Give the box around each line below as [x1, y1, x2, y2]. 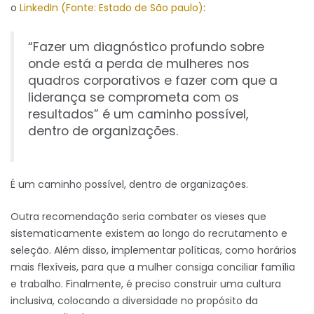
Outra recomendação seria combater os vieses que [11, 210, 266, 224]
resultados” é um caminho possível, [28, 106, 248, 123]
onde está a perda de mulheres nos [28, 55, 250, 73]
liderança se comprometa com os [28, 89, 239, 107]
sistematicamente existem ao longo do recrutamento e [11, 226, 287, 241]
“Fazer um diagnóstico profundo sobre [28, 39, 264, 56]
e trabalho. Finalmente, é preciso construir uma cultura [11, 277, 281, 292]
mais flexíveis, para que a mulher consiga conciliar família [11, 260, 295, 275]
